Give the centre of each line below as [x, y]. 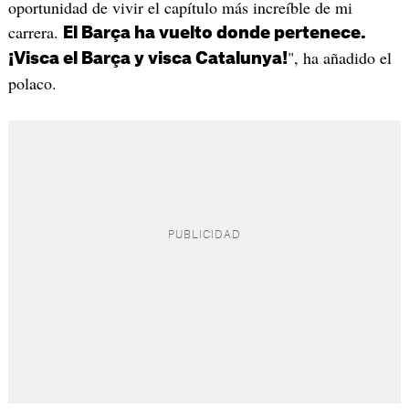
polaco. [32, 84]
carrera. [35, 32]
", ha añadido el [339, 58]
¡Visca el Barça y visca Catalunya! [147, 59]
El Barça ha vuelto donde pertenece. [214, 33]
